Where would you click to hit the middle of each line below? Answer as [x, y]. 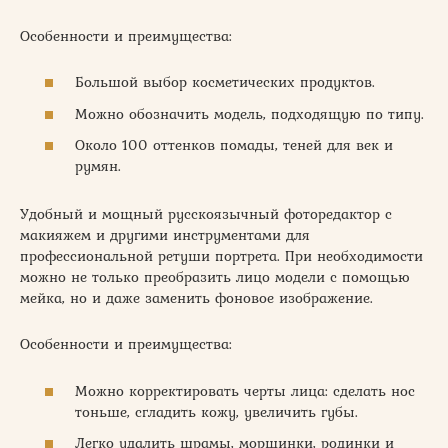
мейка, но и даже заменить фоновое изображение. [196, 298]
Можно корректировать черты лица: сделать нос [245, 390]
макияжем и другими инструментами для [165, 235]
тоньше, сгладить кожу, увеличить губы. [216, 411]
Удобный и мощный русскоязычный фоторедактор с [206, 214]
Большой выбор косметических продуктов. [225, 82]
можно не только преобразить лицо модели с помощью [215, 277]
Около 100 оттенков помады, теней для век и [234, 145]
